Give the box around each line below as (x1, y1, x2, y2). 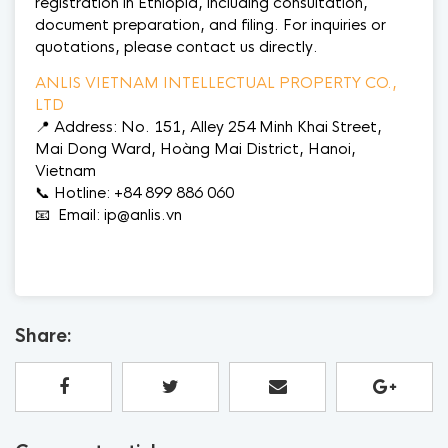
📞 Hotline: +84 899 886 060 (35, 183, 234, 202)
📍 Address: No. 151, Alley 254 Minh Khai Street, (35, 117, 382, 136)
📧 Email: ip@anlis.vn (35, 205, 182, 224)
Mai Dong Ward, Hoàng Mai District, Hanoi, (35, 139, 356, 158)
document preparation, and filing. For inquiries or (35, 15, 386, 34)
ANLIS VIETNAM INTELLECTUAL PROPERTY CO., (35, 73, 397, 92)
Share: (15, 325, 72, 347)
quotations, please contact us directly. (35, 37, 318, 56)
